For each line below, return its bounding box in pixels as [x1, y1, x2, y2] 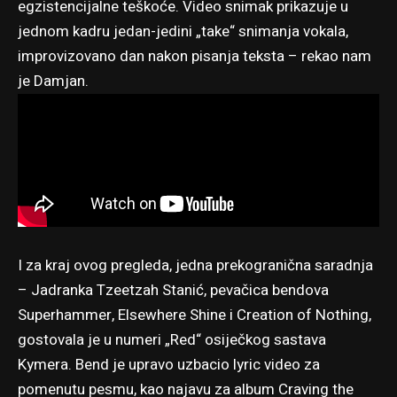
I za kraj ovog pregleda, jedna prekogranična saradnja [18, 253, 373, 276]
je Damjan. [18, 69, 89, 92]
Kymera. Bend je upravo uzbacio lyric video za [18, 353, 320, 376]
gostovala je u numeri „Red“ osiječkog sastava [18, 328, 326, 351]
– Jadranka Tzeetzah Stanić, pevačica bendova [18, 278, 329, 301]
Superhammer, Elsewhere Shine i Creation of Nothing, [18, 303, 371, 326]
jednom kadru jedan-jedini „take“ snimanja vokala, [18, 19, 348, 43]
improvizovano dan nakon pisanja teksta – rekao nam [18, 44, 371, 67]
